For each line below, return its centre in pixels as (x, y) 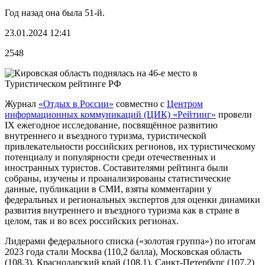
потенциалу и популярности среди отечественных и (110, 157)
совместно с (140, 104)
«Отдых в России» (76, 104)
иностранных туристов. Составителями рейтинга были (117, 167)
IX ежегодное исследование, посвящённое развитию (111, 125)
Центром (185, 104)
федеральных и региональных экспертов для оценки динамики (132, 199)
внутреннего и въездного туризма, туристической (106, 135)
